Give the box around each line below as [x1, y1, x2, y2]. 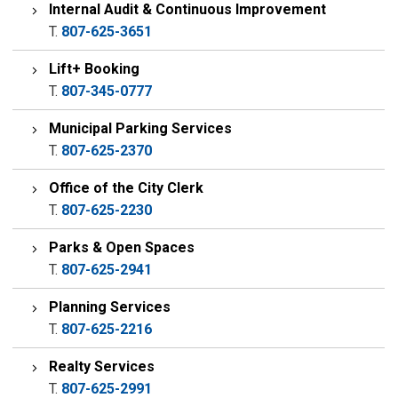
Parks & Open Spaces [49, 239, 195, 256]
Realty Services [49, 358, 155, 375]
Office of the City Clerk [49, 179, 204, 196]
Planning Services [49, 298, 171, 315]
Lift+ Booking [49, 60, 140, 77]
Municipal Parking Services [49, 120, 233, 137]
